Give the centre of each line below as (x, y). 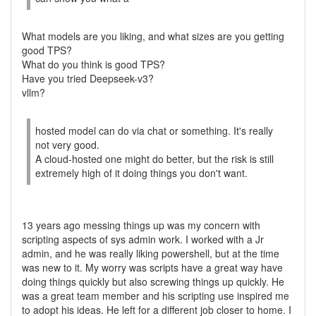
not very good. (67, 145)
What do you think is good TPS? (93, 64)
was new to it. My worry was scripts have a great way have (152, 267)
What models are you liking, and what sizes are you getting (153, 36)
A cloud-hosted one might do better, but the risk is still (154, 159)
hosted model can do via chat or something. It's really (154, 130)
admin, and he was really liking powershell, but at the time (151, 253)
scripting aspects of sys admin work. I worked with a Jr (143, 239)
